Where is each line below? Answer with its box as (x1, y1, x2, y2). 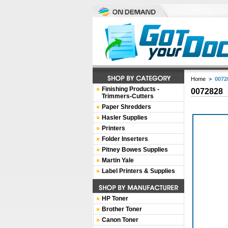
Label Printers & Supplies (102, 167, 175, 175)
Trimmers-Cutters (102, 93, 154, 100)
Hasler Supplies (102, 114, 148, 121)
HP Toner (102, 195, 128, 202)
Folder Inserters (102, 135, 148, 142)
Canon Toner (102, 216, 138, 223)
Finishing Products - (102, 85, 159, 93)
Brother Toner (102, 206, 142, 213)
